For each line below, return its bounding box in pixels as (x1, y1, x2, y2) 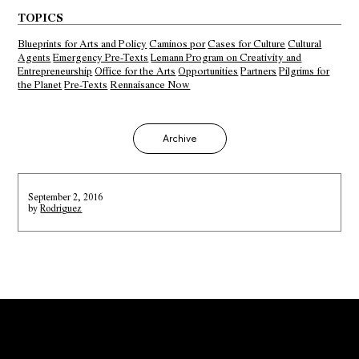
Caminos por (149, 35, 206, 50)
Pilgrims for (279, 63, 330, 78)
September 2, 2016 (28, 190, 103, 204)
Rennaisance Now (110, 76, 191, 91)
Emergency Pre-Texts (53, 49, 149, 64)
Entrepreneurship (18, 63, 93, 78)
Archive (162, 131, 197, 144)
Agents (18, 49, 51, 64)
